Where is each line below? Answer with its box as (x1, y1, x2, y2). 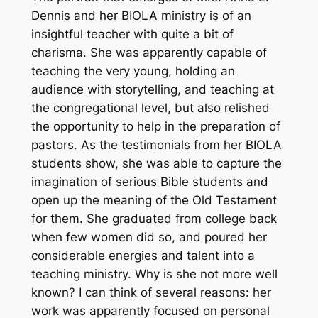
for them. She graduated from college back (31, 212, 277, 226)
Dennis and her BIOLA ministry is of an (31, 9, 251, 23)
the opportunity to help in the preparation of (31, 119, 280, 134)
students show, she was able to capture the (31, 156, 282, 171)
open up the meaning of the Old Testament (31, 193, 277, 208)
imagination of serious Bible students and (31, 175, 268, 190)
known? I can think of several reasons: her (31, 285, 271, 300)
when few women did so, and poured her (31, 230, 267, 245)
